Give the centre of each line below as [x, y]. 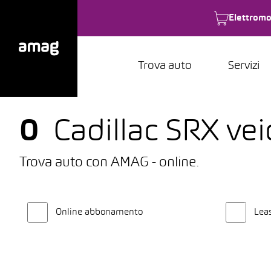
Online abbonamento [99, 212]
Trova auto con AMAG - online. [109, 163]
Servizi [244, 66]
